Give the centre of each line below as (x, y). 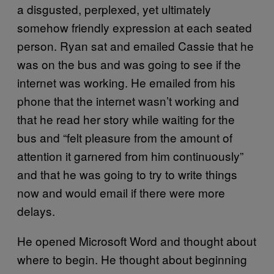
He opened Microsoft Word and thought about (137, 240)
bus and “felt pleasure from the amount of (125, 137)
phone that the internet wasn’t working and (128, 100)
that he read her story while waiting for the (126, 119)
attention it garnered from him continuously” (130, 155)
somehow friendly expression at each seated (135, 27)
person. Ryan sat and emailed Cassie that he (135, 45)
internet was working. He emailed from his (126, 82)
